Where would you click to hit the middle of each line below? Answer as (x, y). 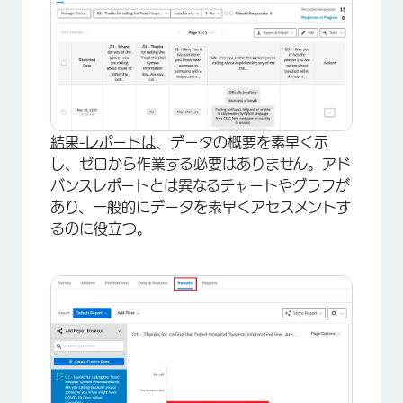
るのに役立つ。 (101, 228)
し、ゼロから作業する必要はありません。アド (201, 163)
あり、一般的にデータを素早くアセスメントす (201, 206)
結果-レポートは (103, 142)
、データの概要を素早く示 (242, 142)
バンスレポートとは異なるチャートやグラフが (200, 185)
